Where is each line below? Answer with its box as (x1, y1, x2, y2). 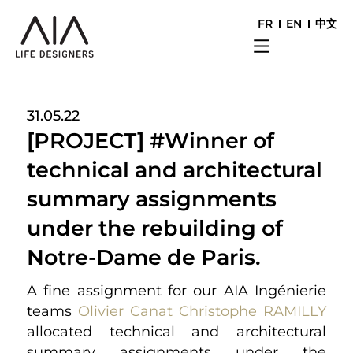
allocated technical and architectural (26, 323, 327, 340)
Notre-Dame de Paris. (26, 243, 261, 270)
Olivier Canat (77, 303, 173, 320)
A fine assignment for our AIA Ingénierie (26, 282, 327, 299)
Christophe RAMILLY (179, 303, 327, 320)
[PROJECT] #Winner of (26, 127, 274, 154)
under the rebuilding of (26, 214, 283, 241)
